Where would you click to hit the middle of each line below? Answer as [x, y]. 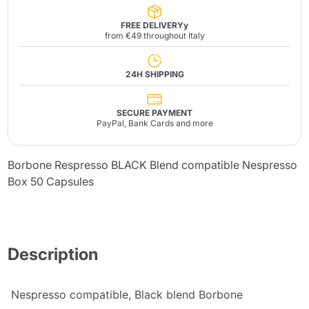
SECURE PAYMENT [154, 113]
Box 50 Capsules [51, 181]
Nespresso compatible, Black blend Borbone [126, 295]
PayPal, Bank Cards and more [154, 123]
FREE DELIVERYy [154, 25]
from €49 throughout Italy [154, 36]
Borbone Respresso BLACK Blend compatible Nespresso [153, 165]
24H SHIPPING [154, 74]
